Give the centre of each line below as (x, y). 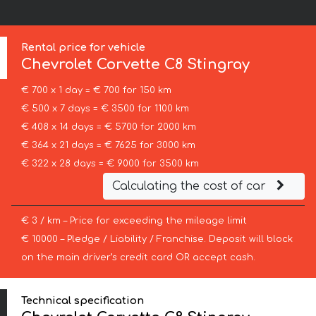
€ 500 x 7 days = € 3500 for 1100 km (105, 109)
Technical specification (83, 300)
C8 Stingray (207, 65)
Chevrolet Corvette (93, 65)
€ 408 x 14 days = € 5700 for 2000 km (108, 127)
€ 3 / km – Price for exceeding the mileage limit (134, 221)
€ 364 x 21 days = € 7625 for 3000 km (108, 146)
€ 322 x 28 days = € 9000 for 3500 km (110, 164)
